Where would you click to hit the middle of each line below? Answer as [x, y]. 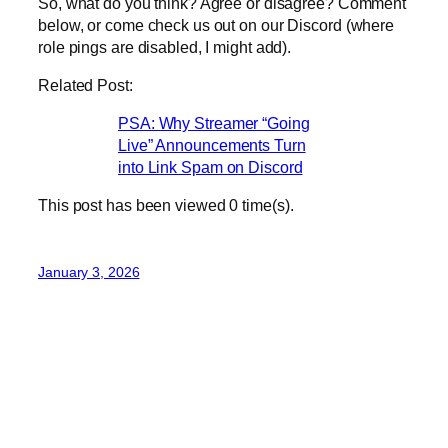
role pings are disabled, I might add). [165, 46]
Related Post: [85, 84]
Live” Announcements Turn [212, 145]
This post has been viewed [134, 205]
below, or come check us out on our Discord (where [216, 24]
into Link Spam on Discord [210, 167]
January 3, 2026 [89, 271]
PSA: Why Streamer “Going [214, 123]
